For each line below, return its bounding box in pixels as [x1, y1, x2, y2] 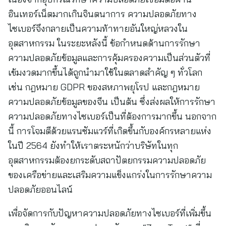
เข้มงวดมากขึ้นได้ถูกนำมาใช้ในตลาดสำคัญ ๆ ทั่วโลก [8, 67, 202, 78]
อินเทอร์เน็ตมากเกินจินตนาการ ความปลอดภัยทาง [8, 8, 197, 20]
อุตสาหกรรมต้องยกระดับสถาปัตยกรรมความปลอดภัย [8, 154, 206, 166]
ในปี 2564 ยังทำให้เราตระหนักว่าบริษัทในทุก [8, 140, 178, 151]
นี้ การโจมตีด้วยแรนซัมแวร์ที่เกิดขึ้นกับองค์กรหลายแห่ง [8, 125, 211, 137]
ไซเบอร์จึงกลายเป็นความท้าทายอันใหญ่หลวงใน [8, 23, 188, 34]
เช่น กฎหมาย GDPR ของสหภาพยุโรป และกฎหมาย [8, 81, 200, 93]
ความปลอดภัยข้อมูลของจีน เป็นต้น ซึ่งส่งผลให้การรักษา [8, 96, 215, 107]
